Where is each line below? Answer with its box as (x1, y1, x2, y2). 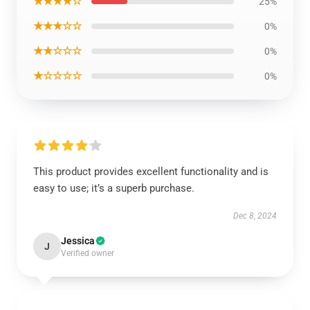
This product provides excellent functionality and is (33, 165, 268, 178)
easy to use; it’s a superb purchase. (33, 182, 194, 194)
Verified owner (61, 248, 114, 258)
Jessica (61, 235, 95, 246)
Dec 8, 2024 (233, 211, 277, 221)
